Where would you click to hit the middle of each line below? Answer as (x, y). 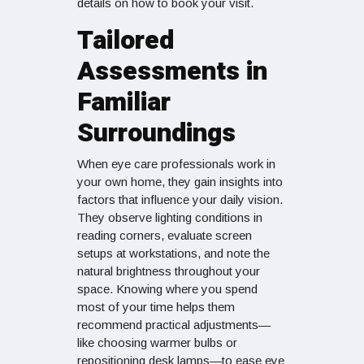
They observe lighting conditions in (170, 218)
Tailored (126, 41)
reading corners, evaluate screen (165, 236)
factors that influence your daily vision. (180, 200)
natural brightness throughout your (169, 271)
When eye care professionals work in (176, 164)
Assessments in (172, 71)
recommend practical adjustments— (174, 325)
